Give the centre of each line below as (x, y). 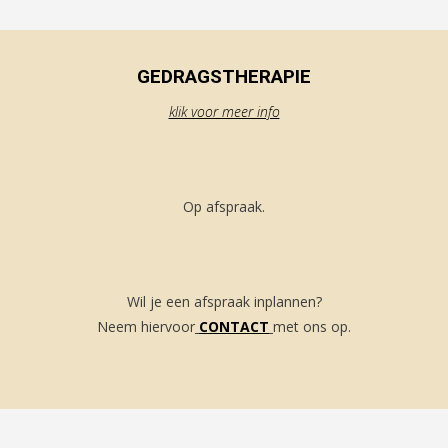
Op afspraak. (224, 206)
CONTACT (234, 326)
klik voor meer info (224, 111)
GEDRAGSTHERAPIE (224, 76)
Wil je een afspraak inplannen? (224, 301)
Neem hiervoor (146, 326)
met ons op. (312, 326)
